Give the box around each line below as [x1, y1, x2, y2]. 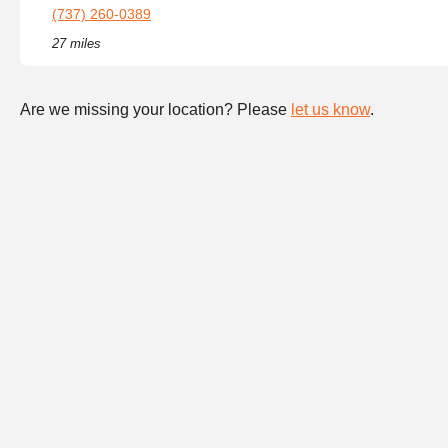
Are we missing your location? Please [20, 101, 291, 118]
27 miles [52, 36, 101, 51]
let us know [291, 101, 370, 118]
